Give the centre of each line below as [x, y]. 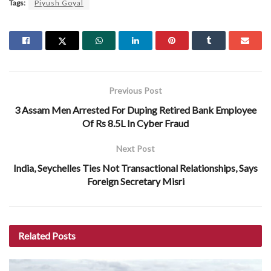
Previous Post [135, 90]
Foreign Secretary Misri [135, 181]
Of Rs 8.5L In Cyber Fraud [135, 123]
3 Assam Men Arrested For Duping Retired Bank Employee [135, 109]
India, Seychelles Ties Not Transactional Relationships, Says [135, 168]
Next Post [135, 148]
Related [34, 235]
